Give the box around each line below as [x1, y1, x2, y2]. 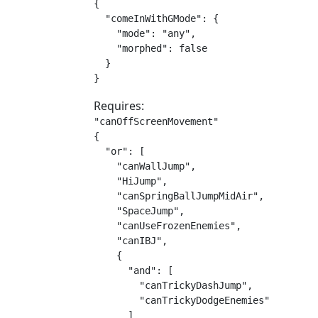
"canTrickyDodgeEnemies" [94, 295, 270, 306]
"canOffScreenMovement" [94, 116, 219, 127]
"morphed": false [94, 43, 207, 54]
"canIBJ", [94, 235, 168, 246]
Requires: [94, 98, 144, 114]
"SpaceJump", [94, 205, 185, 216]
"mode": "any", [94, 28, 196, 39]
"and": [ [94, 265, 173, 276]
